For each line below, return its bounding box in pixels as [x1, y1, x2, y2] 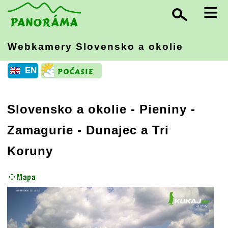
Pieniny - [139, 102, 195, 117]
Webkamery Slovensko [8, 41, 138, 52]
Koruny [7, 144, 53, 158]
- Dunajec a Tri [73, 123, 169, 137]
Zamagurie [7, 123, 73, 137]
